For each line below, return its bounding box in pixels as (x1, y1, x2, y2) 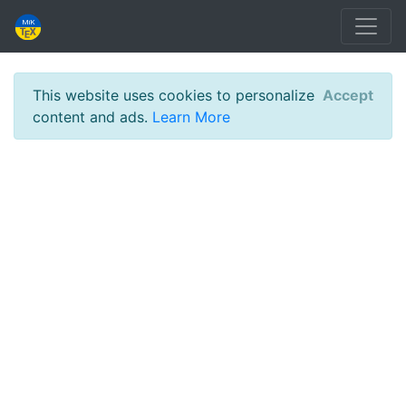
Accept (323, 86, 373, 104)
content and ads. (33, 108, 152, 126)
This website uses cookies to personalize (33, 86, 314, 104)
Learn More (152, 108, 230, 126)
